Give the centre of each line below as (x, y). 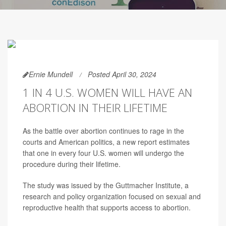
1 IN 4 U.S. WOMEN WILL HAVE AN (107, 92)
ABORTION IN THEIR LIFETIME (95, 107)
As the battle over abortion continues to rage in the (103, 131)
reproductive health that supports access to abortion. (107, 207)
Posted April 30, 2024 (122, 74)
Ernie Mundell (51, 74)
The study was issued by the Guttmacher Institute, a (106, 185)
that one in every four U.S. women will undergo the (103, 153)
